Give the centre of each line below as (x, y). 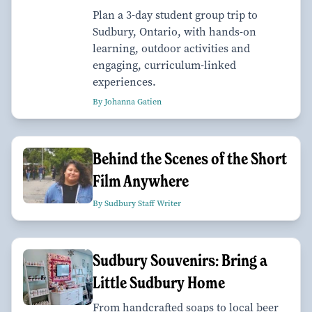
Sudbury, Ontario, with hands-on (174, 31)
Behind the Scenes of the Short (190, 158)
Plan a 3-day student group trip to (175, 15)
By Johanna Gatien (127, 101)
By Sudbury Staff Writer (137, 203)
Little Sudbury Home (159, 282)
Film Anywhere (141, 180)
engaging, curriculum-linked (164, 65)
